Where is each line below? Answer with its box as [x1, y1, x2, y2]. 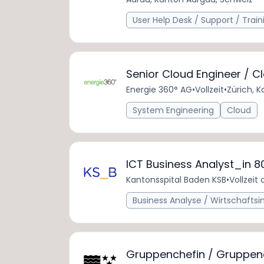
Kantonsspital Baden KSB [126, 174, 226, 186]
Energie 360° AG [126, 84, 192, 95]
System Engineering [133, 104, 214, 116]
